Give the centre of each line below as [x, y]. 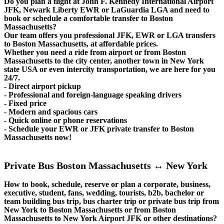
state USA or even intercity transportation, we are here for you [110, 69]
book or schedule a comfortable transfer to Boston [88, 18]
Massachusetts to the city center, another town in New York [104, 61]
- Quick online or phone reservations [65, 120]
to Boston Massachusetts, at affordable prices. [81, 44]
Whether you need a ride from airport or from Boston [95, 52]
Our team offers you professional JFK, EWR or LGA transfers [110, 35]
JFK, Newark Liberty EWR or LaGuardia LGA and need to [107, 10]
